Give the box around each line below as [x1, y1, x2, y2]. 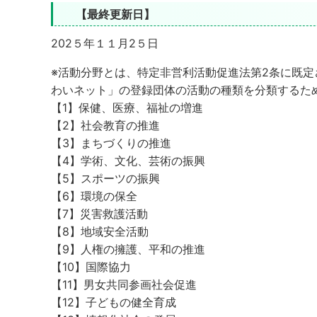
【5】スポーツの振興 [51, 171, 160, 185]
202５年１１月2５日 [51, 36, 158, 50]
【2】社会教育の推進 [51, 118, 160, 132]
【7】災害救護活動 [51, 207, 148, 221]
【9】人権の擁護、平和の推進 [51, 242, 205, 256]
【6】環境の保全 [51, 189, 137, 203]
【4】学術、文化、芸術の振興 [51, 154, 205, 168]
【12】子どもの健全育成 [51, 295, 176, 309]
